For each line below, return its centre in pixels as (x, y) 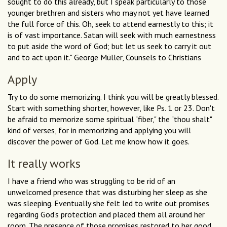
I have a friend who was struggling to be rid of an (91, 181)
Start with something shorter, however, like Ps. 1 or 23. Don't (111, 108)
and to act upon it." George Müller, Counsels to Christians (104, 58)
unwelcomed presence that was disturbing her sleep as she (107, 192)
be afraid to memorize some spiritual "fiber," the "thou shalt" (110, 119)
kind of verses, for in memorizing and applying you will (99, 130)
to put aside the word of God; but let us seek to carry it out (109, 46)
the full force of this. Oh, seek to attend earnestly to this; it (110, 24)
